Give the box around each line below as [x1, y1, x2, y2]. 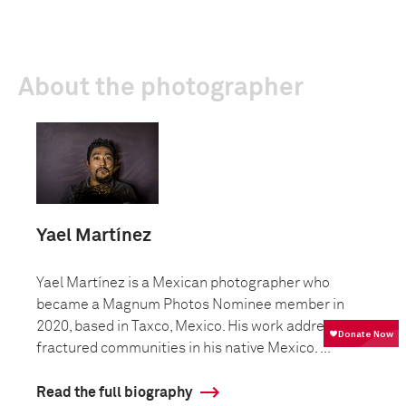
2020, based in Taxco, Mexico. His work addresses [36, 319, 354, 333]
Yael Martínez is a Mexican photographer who [36, 275, 330, 290]
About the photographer [18, 75, 304, 101]
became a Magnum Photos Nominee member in [36, 297, 344, 312]
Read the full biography [36, 385, 192, 400]
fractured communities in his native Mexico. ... [36, 341, 331, 355]
